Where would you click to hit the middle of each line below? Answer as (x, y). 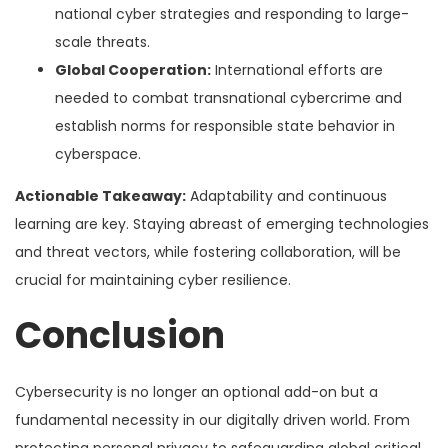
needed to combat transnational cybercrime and (228, 97)
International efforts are (297, 69)
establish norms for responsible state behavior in (225, 125)
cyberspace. (98, 153)
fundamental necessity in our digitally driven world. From (212, 419)
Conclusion (120, 335)
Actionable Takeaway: (100, 195)
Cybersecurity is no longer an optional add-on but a (196, 391)
